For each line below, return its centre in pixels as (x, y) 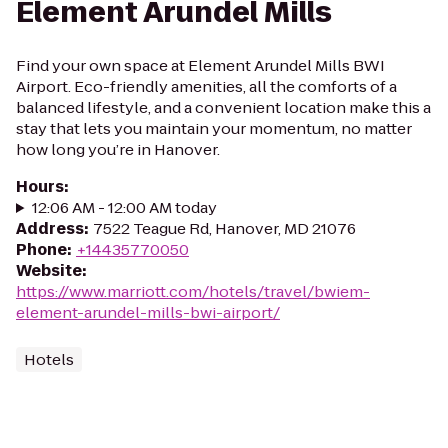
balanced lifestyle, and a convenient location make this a (223, 107)
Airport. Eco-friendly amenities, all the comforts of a (206, 86)
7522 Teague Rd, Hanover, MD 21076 (224, 228)
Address (50, 228)
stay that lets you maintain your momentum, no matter (214, 128)
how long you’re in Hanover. (118, 149)
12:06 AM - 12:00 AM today (124, 207)
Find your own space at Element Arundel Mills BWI (200, 65)
